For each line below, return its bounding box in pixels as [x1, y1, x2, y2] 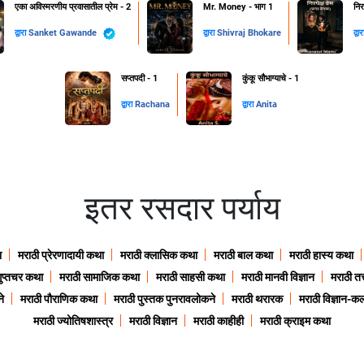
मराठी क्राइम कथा [260, 314, 331, 328]
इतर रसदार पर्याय [84, 189, 280, 228]
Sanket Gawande [28, 28, 99, 39]
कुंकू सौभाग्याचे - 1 [242, 73, 299, 84]
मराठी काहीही [193, 314, 244, 328]
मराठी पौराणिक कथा [19, 292, 97, 306]
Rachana [135, 99, 170, 110]
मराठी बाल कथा [213, 249, 273, 262]
